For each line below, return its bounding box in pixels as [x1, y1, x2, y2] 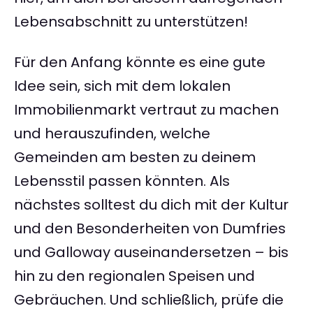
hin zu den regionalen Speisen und [14, 266, 255, 286]
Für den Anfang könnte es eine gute [14, 52, 265, 73]
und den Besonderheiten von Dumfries [14, 219, 286, 239]
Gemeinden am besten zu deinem [14, 147, 256, 168]
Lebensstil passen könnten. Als [14, 171, 230, 191]
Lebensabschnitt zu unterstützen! [14, 12, 248, 32]
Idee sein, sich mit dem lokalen [14, 76, 231, 96]
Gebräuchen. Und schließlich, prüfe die [14, 290, 284, 310]
